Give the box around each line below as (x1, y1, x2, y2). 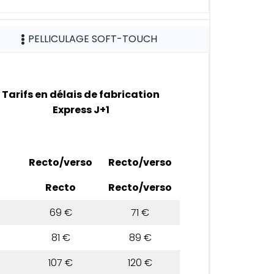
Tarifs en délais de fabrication (2, 87, 160, 102)
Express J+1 (52, 103, 109, 117)
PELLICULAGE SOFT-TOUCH (28, 31, 158, 46)
